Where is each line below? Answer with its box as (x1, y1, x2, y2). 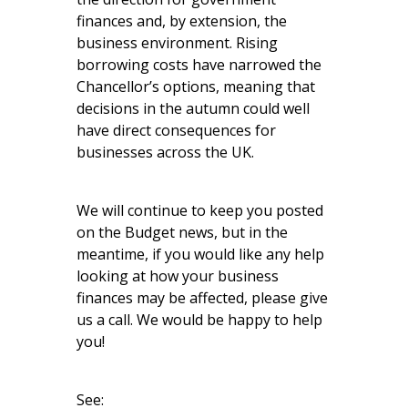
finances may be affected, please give (76, 288, 328, 309)
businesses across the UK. (76, 142, 254, 163)
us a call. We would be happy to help (76, 310, 322, 331)
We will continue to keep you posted (76, 200, 323, 221)
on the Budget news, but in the (76, 222, 288, 243)
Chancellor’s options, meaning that (76, 76, 315, 97)
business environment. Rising (76, 33, 278, 54)
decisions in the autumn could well (76, 98, 310, 119)
